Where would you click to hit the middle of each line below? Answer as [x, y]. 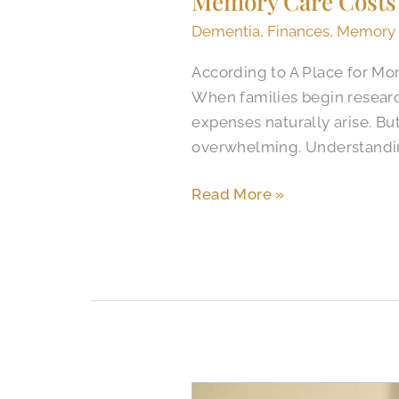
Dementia [226, 31]
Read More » [238, 195]
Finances [299, 31]
